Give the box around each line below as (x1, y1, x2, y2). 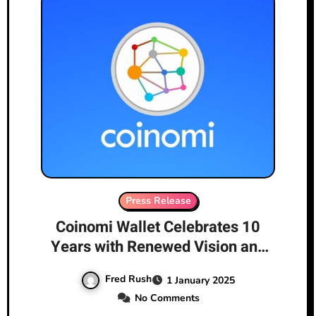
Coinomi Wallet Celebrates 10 (56, 216, 260, 239)
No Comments (134, 291, 200, 305)
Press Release (125, 194, 191, 208)
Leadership (119, 255, 197, 279)
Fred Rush (105, 272, 152, 286)
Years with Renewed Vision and (50, 236, 266, 259)
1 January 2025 (166, 273, 235, 287)
